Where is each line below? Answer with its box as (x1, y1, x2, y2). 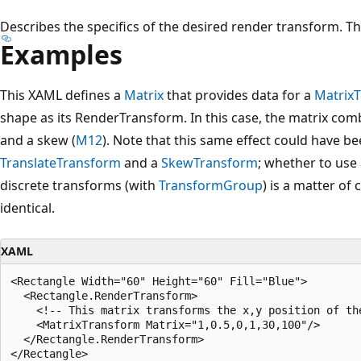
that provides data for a (164, 85, 314, 104)
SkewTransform (161, 153, 258, 172)
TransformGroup (159, 176, 263, 194)
